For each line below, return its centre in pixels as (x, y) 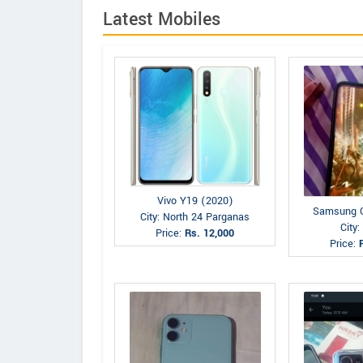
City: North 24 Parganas (195, 218)
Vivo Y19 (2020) (195, 201)
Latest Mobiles (162, 19)
